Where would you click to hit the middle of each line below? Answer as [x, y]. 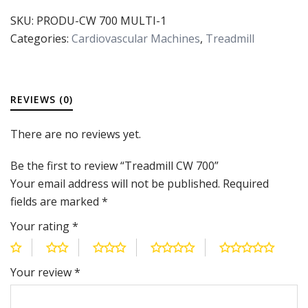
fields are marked [56, 202]
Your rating [41, 227]
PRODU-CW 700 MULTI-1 [101, 20]
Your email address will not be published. [115, 184]
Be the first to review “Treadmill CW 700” [114, 166]
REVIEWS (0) [42, 99]
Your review [42, 273]
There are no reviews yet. [76, 134]
